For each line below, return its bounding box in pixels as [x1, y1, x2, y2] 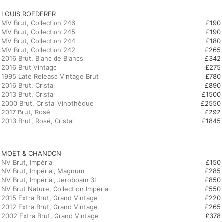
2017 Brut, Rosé [1, 108, 50, 116]
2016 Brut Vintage [1, 63, 57, 71]
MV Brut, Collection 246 [1, 19, 75, 27]
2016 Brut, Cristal [1, 81, 55, 89]
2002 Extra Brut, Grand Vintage [1, 212, 99, 220]
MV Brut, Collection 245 [1, 28, 75, 36]
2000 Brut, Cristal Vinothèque [1, 99, 94, 107]
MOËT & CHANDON [1, 149, 61, 157]
